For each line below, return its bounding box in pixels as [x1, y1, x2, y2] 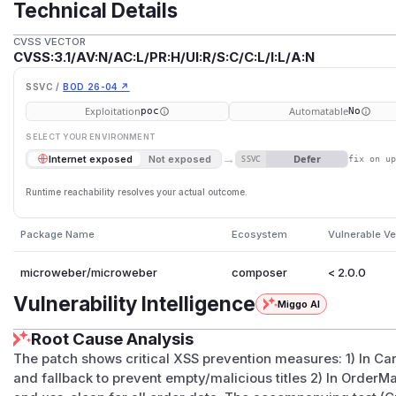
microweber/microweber [19, 264, 157, 279]
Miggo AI [277, 297, 320, 310]
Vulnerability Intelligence [13, 291, 256, 316]
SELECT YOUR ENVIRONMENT [26, 132, 156, 142]
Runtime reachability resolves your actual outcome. [26, 186, 248, 197]
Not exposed [148, 152, 212, 165]
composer [231, 264, 287, 279]
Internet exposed [48, 152, 133, 165]
